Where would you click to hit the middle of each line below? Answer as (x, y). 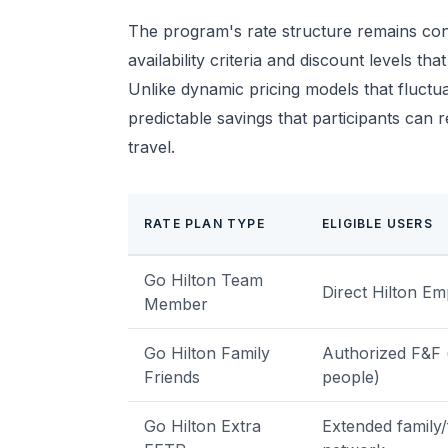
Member (176, 304)
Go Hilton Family (207, 353)
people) (351, 377)
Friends (172, 377)
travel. (151, 147)
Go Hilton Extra (202, 426)
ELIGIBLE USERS (377, 223)
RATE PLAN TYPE (204, 223)
